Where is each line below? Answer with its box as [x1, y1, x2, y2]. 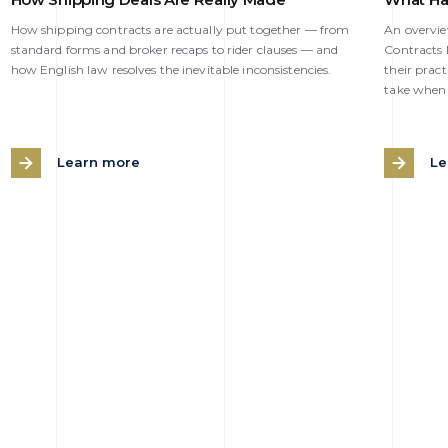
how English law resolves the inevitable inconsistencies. [10, 61, 332, 77]
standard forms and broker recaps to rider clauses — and [10, 41, 339, 57]
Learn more [56, 154, 140, 171]
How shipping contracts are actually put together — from [10, 21, 350, 37]
